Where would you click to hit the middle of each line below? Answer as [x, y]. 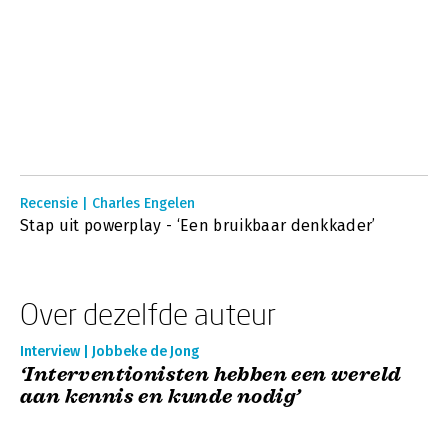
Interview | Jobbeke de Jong [109, 351]
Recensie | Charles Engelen [107, 203]
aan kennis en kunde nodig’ [160, 396]
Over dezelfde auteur [148, 313]
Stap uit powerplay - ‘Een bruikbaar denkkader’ [198, 225]
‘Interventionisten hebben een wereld [211, 374]
